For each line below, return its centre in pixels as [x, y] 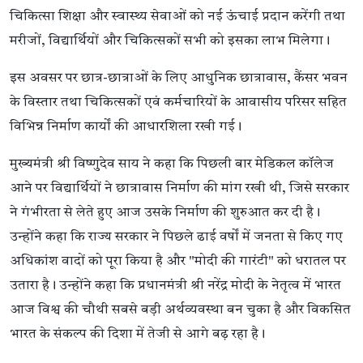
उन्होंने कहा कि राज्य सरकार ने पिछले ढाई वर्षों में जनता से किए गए [176, 237]
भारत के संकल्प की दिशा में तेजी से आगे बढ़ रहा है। [137, 334]
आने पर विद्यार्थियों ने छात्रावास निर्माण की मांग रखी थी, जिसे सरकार [179, 188]
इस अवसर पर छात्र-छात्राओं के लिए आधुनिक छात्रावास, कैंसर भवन [179, 78]
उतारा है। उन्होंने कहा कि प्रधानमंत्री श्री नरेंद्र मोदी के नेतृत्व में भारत [175, 285]
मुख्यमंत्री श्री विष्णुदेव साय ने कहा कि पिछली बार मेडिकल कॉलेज [172, 164]
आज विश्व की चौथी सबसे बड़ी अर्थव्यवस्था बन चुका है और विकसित [180, 310]
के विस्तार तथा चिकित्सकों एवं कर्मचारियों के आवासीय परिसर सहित [178, 102]
